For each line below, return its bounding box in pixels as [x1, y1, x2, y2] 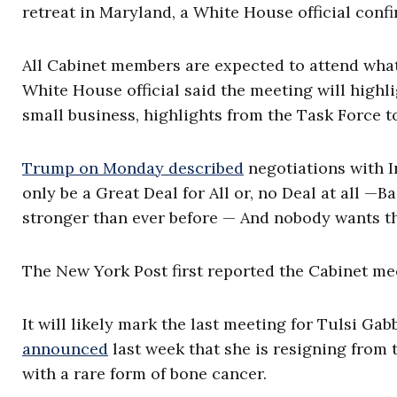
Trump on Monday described [22, 158, 244, 178]
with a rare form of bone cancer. [22, 363, 267, 384]
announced [22, 339, 108, 359]
